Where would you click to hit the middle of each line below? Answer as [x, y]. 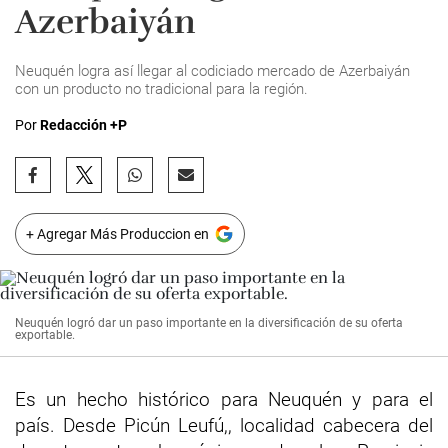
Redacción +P [83, 125]
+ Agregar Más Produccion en [117, 234]
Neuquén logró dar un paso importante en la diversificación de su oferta [209, 323]
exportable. [45, 335]
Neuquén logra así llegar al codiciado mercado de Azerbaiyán [212, 71]
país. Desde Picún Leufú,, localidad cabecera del [224, 425]
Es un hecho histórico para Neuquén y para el [224, 399]
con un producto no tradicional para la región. [161, 89]
